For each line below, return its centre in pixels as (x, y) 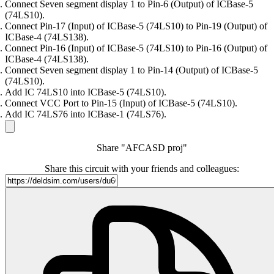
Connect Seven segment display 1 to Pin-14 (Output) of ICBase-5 (131, 70)
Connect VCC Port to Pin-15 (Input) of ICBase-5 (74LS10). (121, 103)
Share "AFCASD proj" (142, 148)
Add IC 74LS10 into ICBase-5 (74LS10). (86, 92)
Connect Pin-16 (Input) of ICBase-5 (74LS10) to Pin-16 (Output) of (136, 48)
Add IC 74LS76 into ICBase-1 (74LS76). (86, 114)
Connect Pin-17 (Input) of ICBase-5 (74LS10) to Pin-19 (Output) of (136, 26)
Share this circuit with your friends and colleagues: (142, 169)
